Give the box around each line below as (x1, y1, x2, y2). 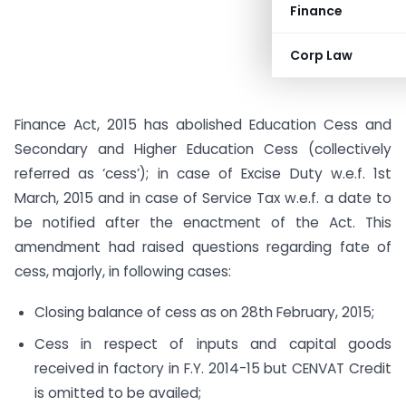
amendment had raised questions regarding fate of (14, 237, 391, 256)
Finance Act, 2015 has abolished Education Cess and (14, 115, 391, 134)
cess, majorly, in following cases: (14, 262, 231, 281)
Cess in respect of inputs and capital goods (34, 333, 391, 353)
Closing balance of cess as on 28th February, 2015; (34, 302, 374, 322)
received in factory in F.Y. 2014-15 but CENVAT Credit (34, 358, 391, 378)
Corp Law (290, 46, 353, 64)
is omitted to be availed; (34, 382, 201, 402)
